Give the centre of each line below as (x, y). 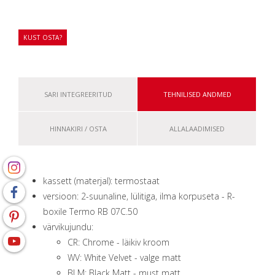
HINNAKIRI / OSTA (78, 129)
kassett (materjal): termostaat (101, 181)
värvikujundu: (68, 227)
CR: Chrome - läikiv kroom (118, 242)
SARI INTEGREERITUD (78, 94)
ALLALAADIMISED (197, 129)
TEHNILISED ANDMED (197, 94)
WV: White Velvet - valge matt (124, 258)
